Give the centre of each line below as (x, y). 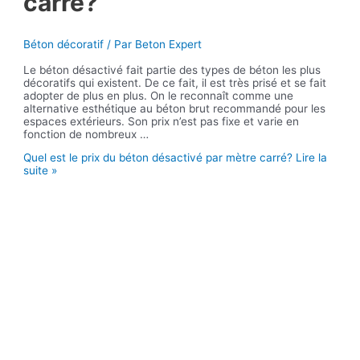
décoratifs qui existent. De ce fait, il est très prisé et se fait (175, 82)
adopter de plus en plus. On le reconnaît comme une (159, 95)
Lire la (310, 158)
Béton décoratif (64, 44)
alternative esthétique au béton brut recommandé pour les (175, 108)
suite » (41, 171)
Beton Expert (169, 44)
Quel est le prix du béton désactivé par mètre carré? (158, 158)
